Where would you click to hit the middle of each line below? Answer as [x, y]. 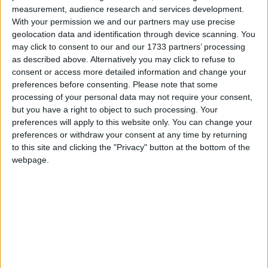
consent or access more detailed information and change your [129, 71]
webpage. [31, 159]
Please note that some [175, 84]
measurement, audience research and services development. [128, 9]
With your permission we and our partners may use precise [124, 21]
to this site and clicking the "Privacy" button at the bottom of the [131, 147]
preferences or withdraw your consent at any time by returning [130, 134]
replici [31, 13]
